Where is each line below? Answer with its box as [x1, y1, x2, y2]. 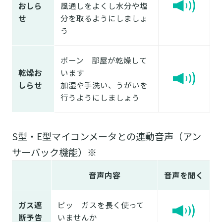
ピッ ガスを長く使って [57, 199, 144, 211]
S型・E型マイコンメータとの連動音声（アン [11, 129, 201, 144]
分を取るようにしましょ [60, 12, 148, 24]
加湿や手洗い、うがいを [60, 79, 148, 91]
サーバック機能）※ [11, 145, 97, 160]
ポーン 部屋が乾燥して [60, 55, 147, 66]
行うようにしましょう [60, 92, 140, 103]
